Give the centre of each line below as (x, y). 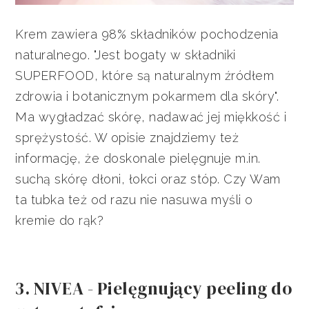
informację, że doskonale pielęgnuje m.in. (138, 159)
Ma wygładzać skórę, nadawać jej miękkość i (151, 117)
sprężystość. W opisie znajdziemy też (127, 138)
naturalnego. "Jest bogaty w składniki (126, 55)
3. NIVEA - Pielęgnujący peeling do (154, 289)
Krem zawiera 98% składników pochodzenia (147, 34)
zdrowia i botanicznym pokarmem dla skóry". (147, 97)
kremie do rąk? (60, 221)
